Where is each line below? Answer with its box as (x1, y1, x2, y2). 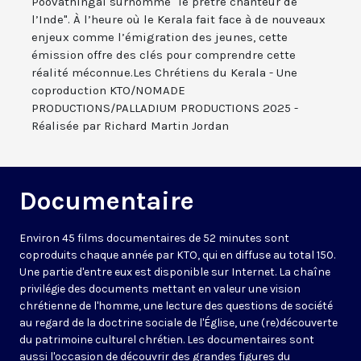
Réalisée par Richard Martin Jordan (31, 118, 229, 134)
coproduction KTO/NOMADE (31, 83, 185, 98)
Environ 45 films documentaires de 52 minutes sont (19, 231, 289, 246)
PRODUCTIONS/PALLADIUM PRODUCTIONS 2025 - (31, 101, 298, 116)
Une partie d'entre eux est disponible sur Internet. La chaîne (19, 265, 330, 280)
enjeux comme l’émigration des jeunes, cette (31, 30, 288, 45)
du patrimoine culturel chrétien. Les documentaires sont (19, 333, 314, 347)
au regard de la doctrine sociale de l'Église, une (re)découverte (19, 316, 338, 330)
